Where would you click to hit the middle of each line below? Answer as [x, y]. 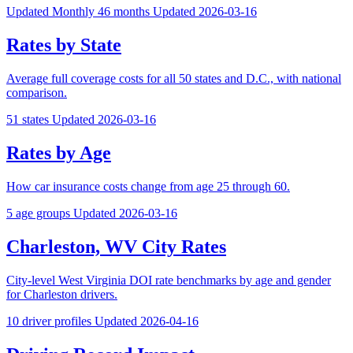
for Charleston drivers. [62, 294]
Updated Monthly [52, 12]
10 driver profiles [50, 321]
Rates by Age [59, 153]
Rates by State [64, 45]
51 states [29, 120]
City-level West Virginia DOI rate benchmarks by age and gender [169, 280]
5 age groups [40, 214]
